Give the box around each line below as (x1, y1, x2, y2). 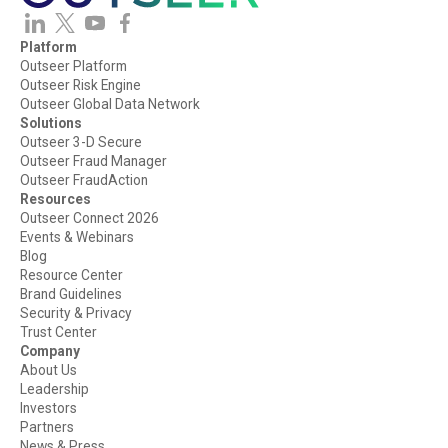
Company (19, 342, 80, 359)
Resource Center (19, 266, 123, 283)
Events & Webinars (19, 228, 134, 245)
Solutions (19, 114, 82, 131)
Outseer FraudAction (19, 171, 148, 188)
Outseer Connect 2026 (19, 209, 159, 226)
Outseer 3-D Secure (19, 133, 142, 150)
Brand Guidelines (19, 285, 122, 302)
